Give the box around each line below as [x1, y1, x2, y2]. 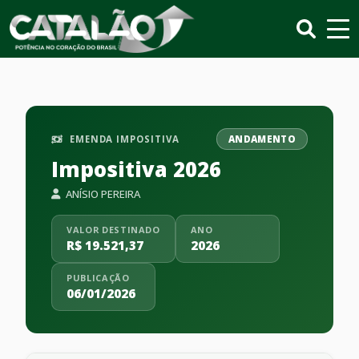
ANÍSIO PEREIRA [63, 187, 140, 201]
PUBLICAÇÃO [67, 272, 130, 284]
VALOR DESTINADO [67, 224, 160, 236]
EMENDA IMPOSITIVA [66, 133, 179, 145]
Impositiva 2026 [51, 155, 221, 184]
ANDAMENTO [228, 133, 296, 145]
